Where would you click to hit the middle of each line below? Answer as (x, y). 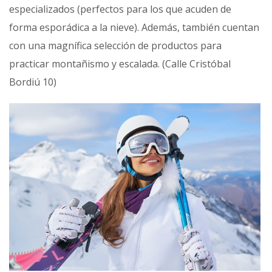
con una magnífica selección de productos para (115, 46)
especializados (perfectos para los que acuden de (120, 9)
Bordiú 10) (33, 82)
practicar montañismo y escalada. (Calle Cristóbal (120, 64)
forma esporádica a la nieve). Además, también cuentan (134, 28)
